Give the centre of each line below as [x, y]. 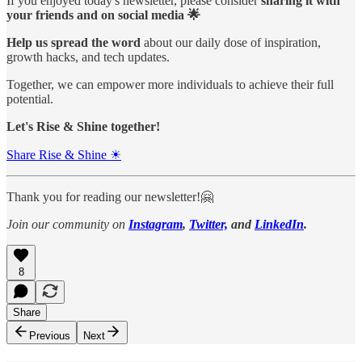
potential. [30, 99]
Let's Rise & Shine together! [83, 126]
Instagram [156, 224]
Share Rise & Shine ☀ [64, 154]
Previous [50, 335]
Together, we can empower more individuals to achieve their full [170, 84]
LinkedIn [279, 224]
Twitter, [208, 224]
